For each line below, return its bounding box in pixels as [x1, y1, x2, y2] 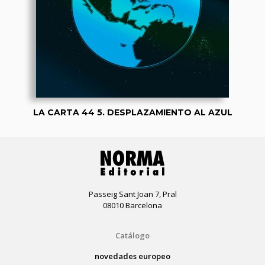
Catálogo [115, 230, 150, 241]
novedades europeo [95, 250, 170, 261]
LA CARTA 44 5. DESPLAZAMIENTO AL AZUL [33, 106, 232, 118]
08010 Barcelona [103, 199, 162, 211]
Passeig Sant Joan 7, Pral [88, 188, 177, 199]
